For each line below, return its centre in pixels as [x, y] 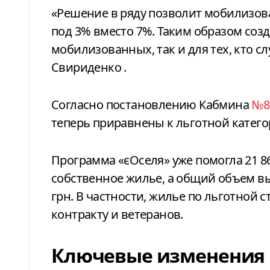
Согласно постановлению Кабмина [152, 104]
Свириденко [86, 67]
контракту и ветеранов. [117, 214]
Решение [84, 13]
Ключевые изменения [158, 255]
